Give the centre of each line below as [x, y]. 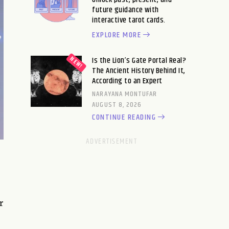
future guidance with [125, 10]
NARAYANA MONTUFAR [125, 94]
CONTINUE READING [124, 117]
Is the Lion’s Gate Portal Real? [139, 60]
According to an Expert [127, 81]
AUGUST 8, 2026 [117, 105]
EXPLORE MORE [117, 35]
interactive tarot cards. [129, 20]
